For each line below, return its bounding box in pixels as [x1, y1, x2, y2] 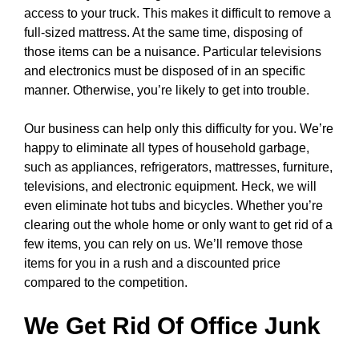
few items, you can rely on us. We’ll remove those [24, 237, 303, 251]
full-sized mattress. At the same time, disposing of [24, 26, 302, 39]
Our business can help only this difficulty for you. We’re [24, 122, 333, 135]
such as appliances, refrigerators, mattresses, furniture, [24, 160, 333, 174]
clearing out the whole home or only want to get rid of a [24, 218, 333, 232]
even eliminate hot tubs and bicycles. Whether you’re [24, 199, 323, 212]
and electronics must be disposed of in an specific [24, 64, 305, 78]
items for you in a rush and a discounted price [24, 256, 280, 270]
